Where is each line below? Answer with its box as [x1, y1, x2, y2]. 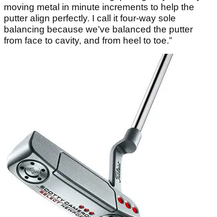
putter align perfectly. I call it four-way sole [4, 13, 176, 23]
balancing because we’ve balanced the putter [4, 24, 193, 34]
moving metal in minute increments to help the [4, 1, 194, 12]
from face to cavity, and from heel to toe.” [4, 35, 172, 46]
